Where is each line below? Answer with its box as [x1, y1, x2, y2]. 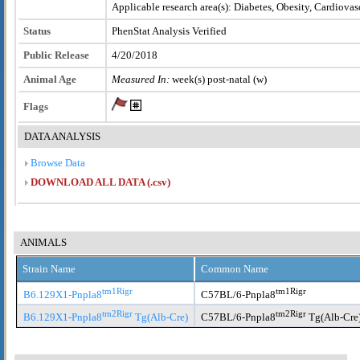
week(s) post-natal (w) [170, 72, 267, 85]
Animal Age [23, 72, 76, 85]
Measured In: [112, 72, 170, 85]
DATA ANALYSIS [24, 129, 100, 142]
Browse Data [28, 156, 85, 169]
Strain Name [22, 262, 76, 275]
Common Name [201, 262, 268, 275]
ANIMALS [20, 235, 67, 248]
